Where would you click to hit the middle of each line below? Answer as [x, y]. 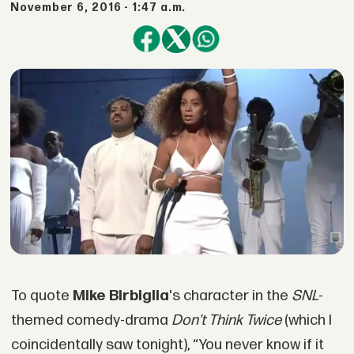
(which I [306, 321]
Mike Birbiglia [121, 296]
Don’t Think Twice [226, 321]
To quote [41, 296]
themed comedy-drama [91, 321]
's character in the [230, 296]
